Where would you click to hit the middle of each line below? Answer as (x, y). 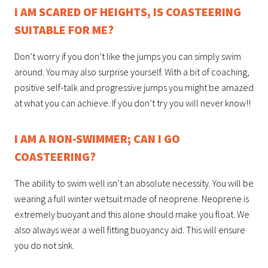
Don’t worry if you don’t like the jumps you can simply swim (128, 56)
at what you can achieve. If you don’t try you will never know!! (133, 103)
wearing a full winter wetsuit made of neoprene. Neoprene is (132, 198)
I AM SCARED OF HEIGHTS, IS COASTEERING (128, 11)
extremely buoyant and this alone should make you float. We (132, 214)
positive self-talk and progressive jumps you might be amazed (134, 87)
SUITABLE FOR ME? (64, 29)
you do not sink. (44, 245)
